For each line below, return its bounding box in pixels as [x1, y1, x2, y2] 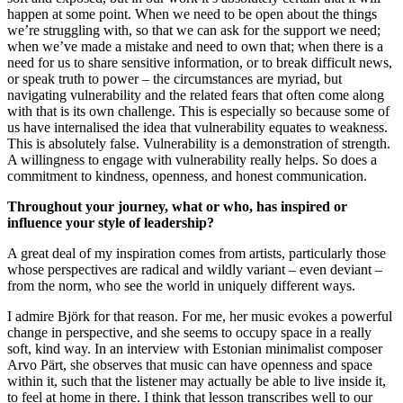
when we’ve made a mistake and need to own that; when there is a [7, 38, 383, 54]
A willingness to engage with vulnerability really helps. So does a [7, 151, 377, 167]
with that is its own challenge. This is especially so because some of [7, 103, 390, 119]
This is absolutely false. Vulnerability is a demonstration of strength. [7, 135, 390, 151]
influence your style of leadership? [7, 214, 214, 230]
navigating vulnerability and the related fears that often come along [7, 86, 384, 103]
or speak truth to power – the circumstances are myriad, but [7, 70, 342, 86]
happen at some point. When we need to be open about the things [7, 5, 377, 22]
